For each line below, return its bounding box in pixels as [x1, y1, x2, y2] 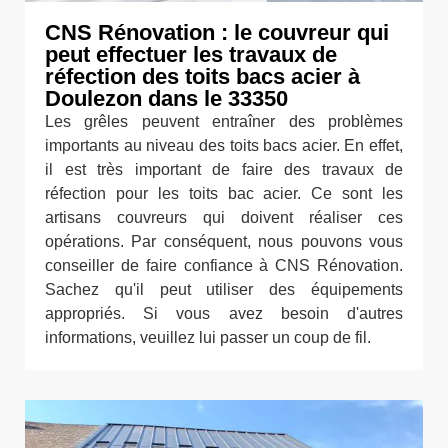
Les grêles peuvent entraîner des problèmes [45, 112, 403, 130]
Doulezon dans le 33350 [45, 85, 288, 111]
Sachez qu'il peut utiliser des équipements [45, 280, 403, 298]
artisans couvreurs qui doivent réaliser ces [45, 208, 403, 226]
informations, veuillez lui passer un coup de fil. [45, 328, 371, 346]
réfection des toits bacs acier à [45, 63, 360, 89]
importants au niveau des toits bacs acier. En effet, [45, 136, 403, 154]
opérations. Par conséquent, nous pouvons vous [45, 232, 403, 250]
